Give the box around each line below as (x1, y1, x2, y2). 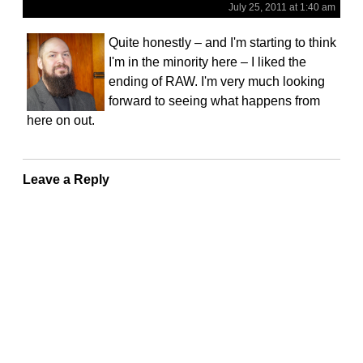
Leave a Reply (23, 173, 109, 187)
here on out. (27, 113, 95, 128)
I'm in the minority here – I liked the (109, 55, 306, 70)
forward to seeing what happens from (109, 94, 320, 109)
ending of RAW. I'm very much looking (109, 75, 325, 89)
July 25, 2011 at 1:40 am (228, 2, 335, 14)
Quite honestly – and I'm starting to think (109, 36, 336, 50)
